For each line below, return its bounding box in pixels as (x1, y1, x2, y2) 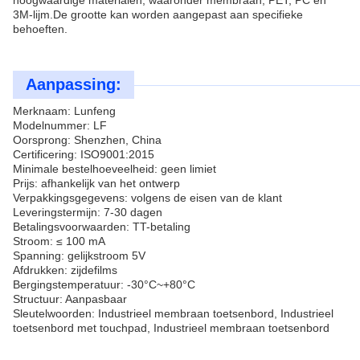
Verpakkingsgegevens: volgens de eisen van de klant (13, 191, 282, 204)
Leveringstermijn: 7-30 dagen (13, 206, 162, 219)
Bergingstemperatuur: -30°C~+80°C (13, 278, 195, 291)
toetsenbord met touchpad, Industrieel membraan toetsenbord (13, 321, 329, 334)
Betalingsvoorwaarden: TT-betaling (13, 220, 190, 233)
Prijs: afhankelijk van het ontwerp (13, 177, 180, 190)
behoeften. (13, 22, 67, 35)
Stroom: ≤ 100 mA (13, 235, 105, 247)
